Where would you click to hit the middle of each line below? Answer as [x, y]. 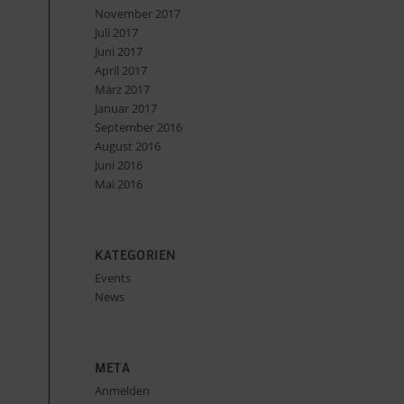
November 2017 [138, 14]
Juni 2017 [119, 51]
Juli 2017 [117, 32]
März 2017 [123, 89]
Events [113, 278]
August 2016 [128, 146]
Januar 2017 [126, 108]
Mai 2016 [119, 184]
